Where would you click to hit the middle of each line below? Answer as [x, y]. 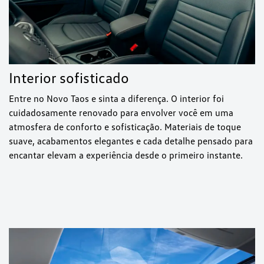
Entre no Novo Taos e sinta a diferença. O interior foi [116, 99]
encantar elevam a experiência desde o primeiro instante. [126, 155]
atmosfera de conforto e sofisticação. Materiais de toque [125, 127]
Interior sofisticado [69, 78]
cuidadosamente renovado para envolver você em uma [121, 113]
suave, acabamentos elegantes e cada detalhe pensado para [131, 141]
